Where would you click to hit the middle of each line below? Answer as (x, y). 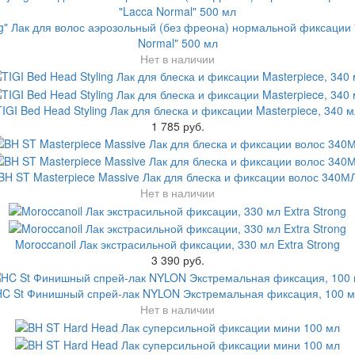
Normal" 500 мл (177, 42)
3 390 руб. (177, 260)
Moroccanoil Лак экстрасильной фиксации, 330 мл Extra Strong (177, 244)
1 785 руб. (177, 126)
